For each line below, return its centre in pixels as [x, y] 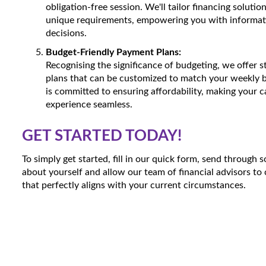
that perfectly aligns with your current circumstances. [134, 185]
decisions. [66, 33]
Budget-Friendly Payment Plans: [113, 52]
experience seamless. [89, 104]
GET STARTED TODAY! [102, 136]
